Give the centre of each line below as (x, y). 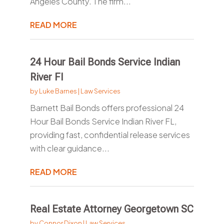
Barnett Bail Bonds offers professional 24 (107, 108)
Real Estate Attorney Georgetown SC (111, 209)
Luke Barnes (58, 91)
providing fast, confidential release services (110, 135)
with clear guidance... (69, 148)
